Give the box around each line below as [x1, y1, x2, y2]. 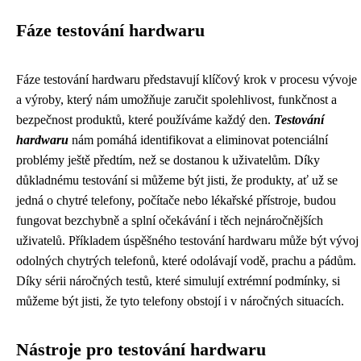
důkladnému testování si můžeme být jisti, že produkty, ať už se [16, 173, 338, 188]
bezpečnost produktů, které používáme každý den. [16, 113, 274, 127]
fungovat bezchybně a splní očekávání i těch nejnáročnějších [16, 214, 323, 228]
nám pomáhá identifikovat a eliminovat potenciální [68, 133, 328, 147]
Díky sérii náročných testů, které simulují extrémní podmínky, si [16, 274, 340, 288]
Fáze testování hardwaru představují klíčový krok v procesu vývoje [16, 73, 357, 87]
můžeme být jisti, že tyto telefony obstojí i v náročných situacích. [16, 294, 344, 309]
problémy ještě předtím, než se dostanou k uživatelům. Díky [16, 153, 320, 168]
